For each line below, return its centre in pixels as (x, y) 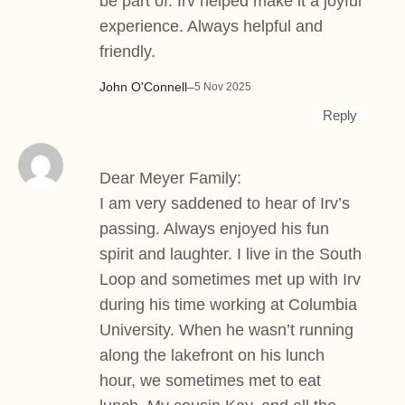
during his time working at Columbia (228, 304)
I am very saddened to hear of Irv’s (225, 203)
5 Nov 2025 (223, 87)
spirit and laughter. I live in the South (231, 254)
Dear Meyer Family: (170, 178)
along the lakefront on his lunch (212, 355)
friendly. (127, 51)
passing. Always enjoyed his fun (214, 228)
